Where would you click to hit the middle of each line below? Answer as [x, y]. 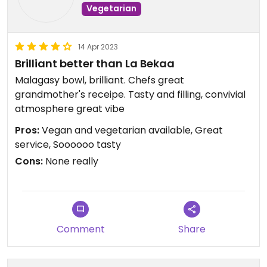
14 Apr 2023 [98, 47]
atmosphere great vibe [70, 109]
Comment [80, 229]
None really [71, 161]
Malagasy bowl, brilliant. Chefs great [100, 80]
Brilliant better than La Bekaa [95, 63]
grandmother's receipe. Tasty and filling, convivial [130, 94]
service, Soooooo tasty [68, 145]
